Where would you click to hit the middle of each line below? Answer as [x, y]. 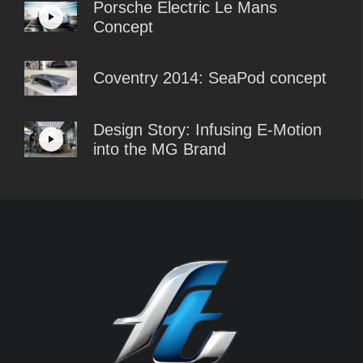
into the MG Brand [160, 149]
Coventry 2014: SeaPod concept [210, 78]
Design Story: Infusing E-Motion [207, 129]
